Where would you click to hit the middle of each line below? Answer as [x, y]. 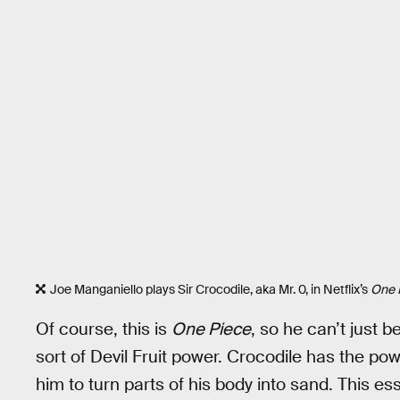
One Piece [211, 329]
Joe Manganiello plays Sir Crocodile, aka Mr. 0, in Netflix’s [210, 290]
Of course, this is [104, 329]
